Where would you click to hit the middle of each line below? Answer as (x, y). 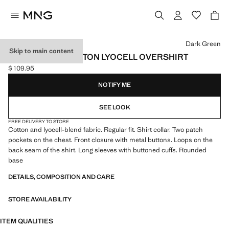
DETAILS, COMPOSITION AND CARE (61, 177)
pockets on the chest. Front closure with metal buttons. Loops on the (110, 140)
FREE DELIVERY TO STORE (39, 122)
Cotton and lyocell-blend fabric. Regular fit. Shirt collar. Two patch (106, 130)
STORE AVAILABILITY (40, 199)
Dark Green (203, 44)
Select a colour (30, 38)
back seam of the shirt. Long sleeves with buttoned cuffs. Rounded (107, 150)
